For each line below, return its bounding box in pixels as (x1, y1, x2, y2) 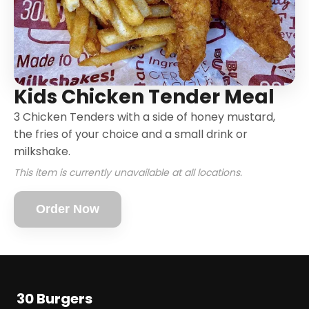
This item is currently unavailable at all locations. (14, 166, 242, 179)
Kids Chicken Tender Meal (14, 83, 275, 110)
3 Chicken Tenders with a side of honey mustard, (14, 109, 275, 125)
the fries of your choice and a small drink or (14, 126, 248, 142)
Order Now (36, 202, 99, 216)
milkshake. (14, 143, 70, 159)
